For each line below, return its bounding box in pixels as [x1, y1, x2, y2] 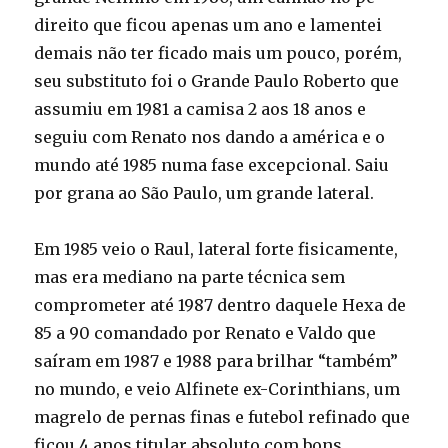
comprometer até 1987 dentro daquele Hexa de [34, 295, 407, 316]
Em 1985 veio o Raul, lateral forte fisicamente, [34, 239, 399, 260]
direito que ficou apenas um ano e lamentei [34, 15, 383, 36]
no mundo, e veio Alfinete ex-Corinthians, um [34, 379, 401, 400]
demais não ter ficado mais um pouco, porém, [34, 43, 403, 64]
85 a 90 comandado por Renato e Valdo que [34, 323, 377, 344]
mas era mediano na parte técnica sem [34, 267, 346, 288]
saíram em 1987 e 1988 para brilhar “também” [34, 351, 399, 372]
